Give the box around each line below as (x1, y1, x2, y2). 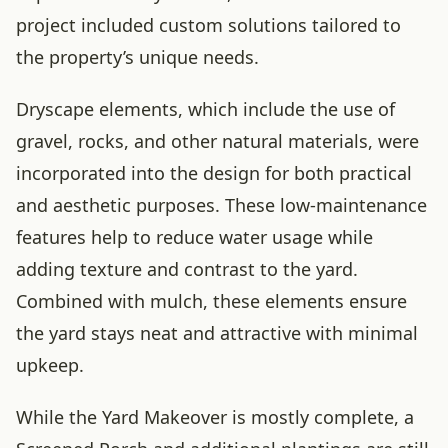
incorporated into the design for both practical (16, 161, 412, 185)
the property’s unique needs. (16, 45, 259, 69)
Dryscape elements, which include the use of (16, 97, 395, 121)
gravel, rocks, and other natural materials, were (16, 129, 419, 153)
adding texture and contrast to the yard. (16, 257, 358, 281)
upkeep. (16, 353, 84, 377)
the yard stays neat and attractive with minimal (16, 321, 418, 345)
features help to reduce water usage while (16, 225, 373, 249)
